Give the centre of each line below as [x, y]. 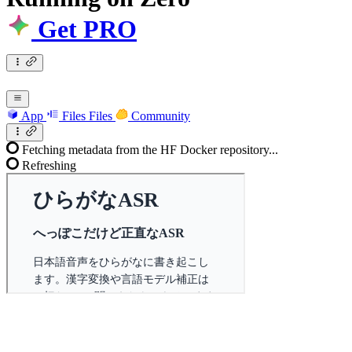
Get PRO [84, 29]
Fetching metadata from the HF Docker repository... [150, 149]
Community [161, 116]
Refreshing [49, 165]
